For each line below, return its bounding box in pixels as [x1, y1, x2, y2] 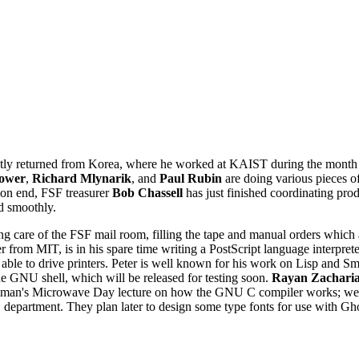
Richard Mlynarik [32, 171, 131, 185]
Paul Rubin [159, 171, 222, 185]
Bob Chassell [112, 185, 183, 200]
